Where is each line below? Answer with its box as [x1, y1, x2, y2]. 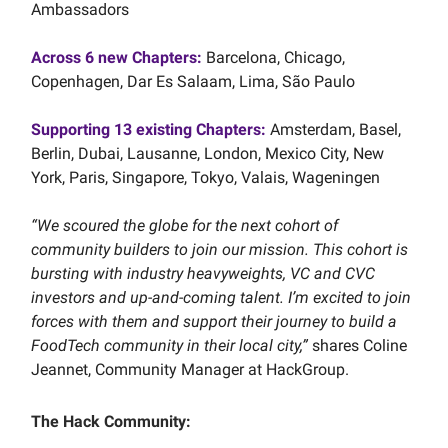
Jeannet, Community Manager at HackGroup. [31, 360, 349, 379]
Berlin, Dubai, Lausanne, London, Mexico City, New [31, 144, 384, 163]
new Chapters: [94, 48, 202, 67]
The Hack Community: [31, 412, 191, 431]
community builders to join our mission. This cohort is [31, 240, 408, 259]
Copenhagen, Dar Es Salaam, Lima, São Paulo [31, 72, 355, 91]
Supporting [31, 120, 114, 139]
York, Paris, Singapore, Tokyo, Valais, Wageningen [31, 168, 380, 187]
